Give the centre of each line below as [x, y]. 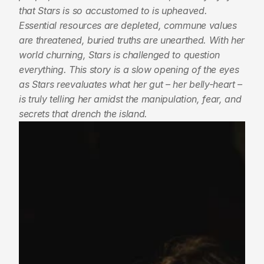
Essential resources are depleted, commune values [128, 25]
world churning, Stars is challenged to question [119, 55]
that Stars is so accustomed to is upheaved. [113, 11]
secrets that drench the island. [83, 114]
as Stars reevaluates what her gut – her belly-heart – [131, 84]
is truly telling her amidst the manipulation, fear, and [130, 99]
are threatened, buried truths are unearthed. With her [132, 40]
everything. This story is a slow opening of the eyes [129, 70]
